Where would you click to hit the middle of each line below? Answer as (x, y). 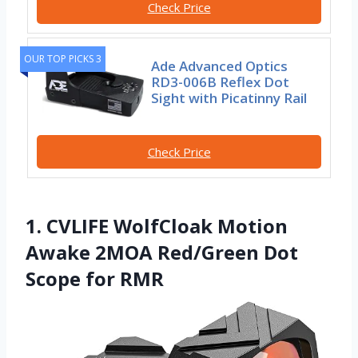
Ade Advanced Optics (220, 66)
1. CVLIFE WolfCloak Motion (157, 226)
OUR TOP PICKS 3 (63, 58)
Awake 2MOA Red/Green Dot (162, 253)
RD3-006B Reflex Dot (221, 82)
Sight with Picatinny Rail (229, 97)
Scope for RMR (95, 279)
